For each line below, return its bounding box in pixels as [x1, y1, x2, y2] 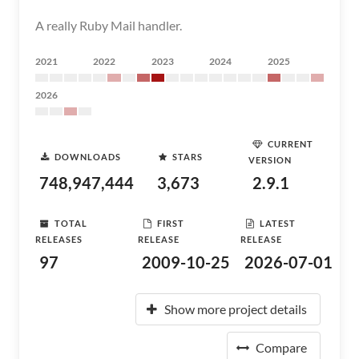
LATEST [260, 217, 296, 228]
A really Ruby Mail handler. [35, 18, 182, 33]
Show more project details [164, 301, 307, 317]
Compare [256, 340, 307, 355]
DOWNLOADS [54, 151, 121, 162]
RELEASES [35, 234, 83, 244]
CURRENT [267, 138, 313, 149]
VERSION [248, 155, 292, 165]
